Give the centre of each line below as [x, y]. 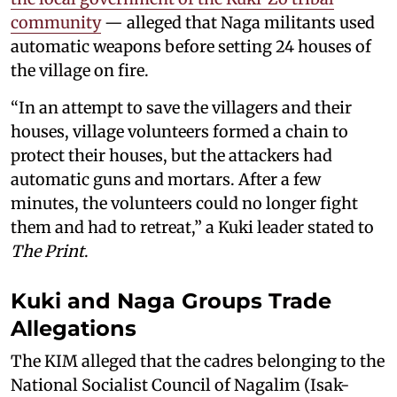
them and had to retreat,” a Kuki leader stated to [192, 228]
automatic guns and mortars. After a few [166, 180]
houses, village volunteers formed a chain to [179, 132]
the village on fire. [80, 71]
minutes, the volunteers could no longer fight [184, 204]
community [56, 23]
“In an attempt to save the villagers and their [181, 108]
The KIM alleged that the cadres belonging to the [198, 362]
